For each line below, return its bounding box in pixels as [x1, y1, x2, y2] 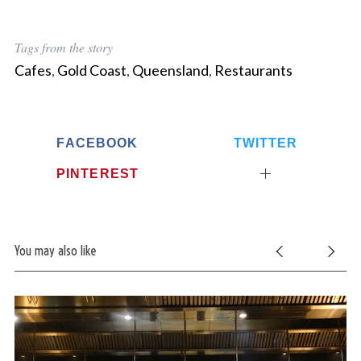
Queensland [131, 61, 209, 80]
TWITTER [233, 135, 298, 151]
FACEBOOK [56, 135, 139, 151]
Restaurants [214, 61, 293, 80]
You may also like [14, 242, 96, 259]
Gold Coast [56, 61, 127, 80]
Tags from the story [14, 39, 113, 56]
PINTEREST [56, 165, 139, 180]
